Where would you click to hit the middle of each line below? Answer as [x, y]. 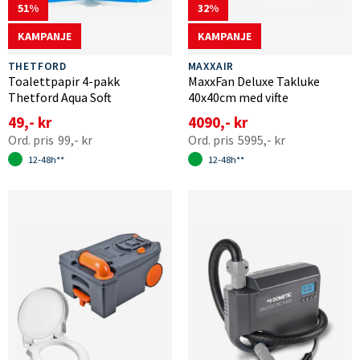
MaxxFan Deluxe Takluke [254, 81]
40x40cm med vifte [238, 97]
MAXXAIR [211, 66]
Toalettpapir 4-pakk [63, 81]
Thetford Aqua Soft [59, 97]
